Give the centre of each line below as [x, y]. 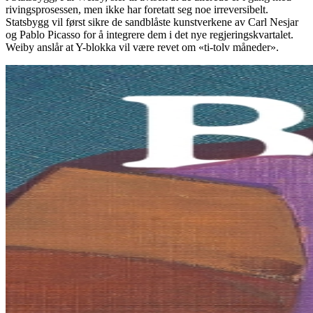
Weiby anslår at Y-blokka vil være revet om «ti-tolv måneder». [142, 48]
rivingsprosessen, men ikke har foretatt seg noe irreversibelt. [137, 10]
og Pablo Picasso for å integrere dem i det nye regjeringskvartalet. [150, 35]
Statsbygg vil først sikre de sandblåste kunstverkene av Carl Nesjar [152, 22]
